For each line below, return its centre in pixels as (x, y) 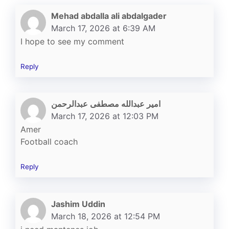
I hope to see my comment (72, 41)
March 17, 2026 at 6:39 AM (103, 28)
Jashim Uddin (78, 204)
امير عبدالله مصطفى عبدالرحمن (106, 104)
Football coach (49, 141)
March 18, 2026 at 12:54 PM (106, 216)
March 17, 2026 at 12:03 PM (105, 116)
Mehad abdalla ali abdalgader (109, 16)
